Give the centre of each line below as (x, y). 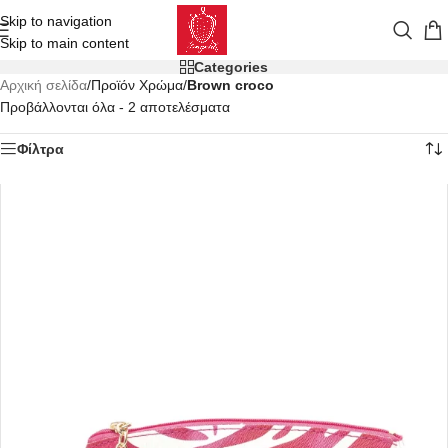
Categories (231, 67)
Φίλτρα (40, 149)
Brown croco (230, 85)
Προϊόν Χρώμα (137, 85)
